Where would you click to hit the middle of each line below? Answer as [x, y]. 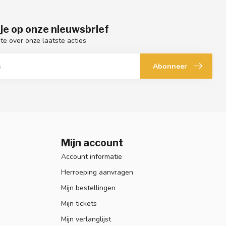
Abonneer [170, 66]
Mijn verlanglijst [86, 219]
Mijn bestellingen [88, 188]
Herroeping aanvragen [97, 173]
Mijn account [92, 143]
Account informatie [92, 157]
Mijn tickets [79, 204]
